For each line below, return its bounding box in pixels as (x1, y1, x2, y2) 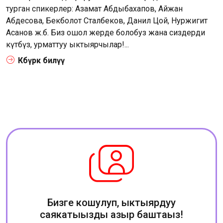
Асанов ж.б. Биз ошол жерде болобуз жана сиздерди (6, 27, 205, 37)
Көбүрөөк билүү (18, 55, 65, 65)
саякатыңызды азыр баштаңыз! (40, 209, 183, 221)
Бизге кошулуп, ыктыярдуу (47, 197, 176, 209)
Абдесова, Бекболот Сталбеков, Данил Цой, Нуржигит (6, 15, 208, 25)
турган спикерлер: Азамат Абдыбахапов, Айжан (6, 3, 183, 13)
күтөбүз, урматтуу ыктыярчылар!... (6, 39, 129, 49)
